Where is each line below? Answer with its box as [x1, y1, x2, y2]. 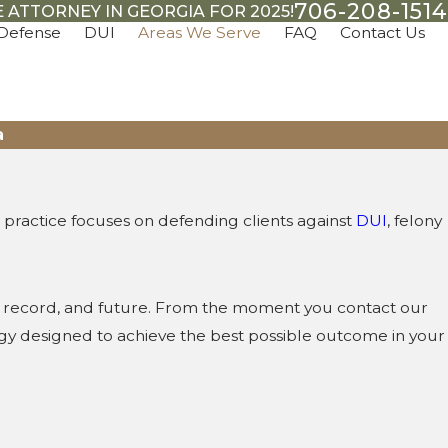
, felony [387, 210, 442, 230]
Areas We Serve [138, 23, 261, 42]
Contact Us [340, 23, 425, 42]
